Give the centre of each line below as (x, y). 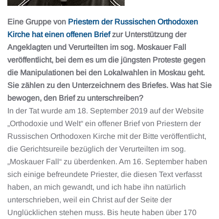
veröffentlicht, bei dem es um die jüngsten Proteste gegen (106, 60)
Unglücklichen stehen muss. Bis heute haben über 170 (102, 212)
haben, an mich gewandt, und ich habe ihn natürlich (97, 187)
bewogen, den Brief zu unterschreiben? (75, 98)
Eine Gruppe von (38, 22)
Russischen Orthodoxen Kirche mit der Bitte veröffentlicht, (107, 136)
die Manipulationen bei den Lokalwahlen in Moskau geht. (106, 73)
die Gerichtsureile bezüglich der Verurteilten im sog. (97, 149)
